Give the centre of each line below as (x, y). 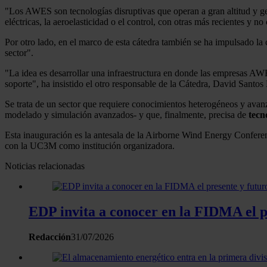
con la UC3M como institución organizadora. (90, 146)
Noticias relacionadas (45, 166)
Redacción (50, 237)
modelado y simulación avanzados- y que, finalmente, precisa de (127, 115)
